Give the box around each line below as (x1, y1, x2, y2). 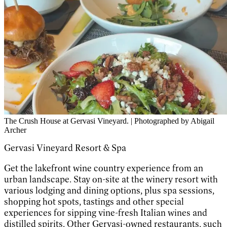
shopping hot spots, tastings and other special (4, 196, 184, 207)
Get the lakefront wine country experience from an (4, 162, 203, 174)
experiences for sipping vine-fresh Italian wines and (4, 207, 207, 218)
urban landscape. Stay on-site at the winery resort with (4, 173, 218, 185)
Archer (4, 125, 26, 134)
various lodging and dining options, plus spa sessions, (4, 184, 214, 196)
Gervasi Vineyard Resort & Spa (4, 142, 126, 154)
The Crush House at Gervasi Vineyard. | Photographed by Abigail (4, 116, 214, 125)
